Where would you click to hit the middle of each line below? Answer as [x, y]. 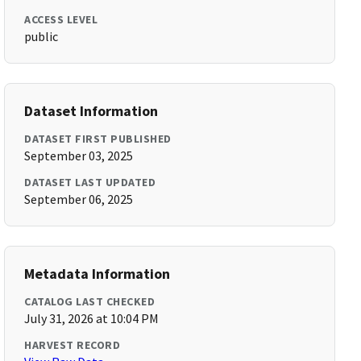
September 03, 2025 [79, 156]
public [41, 36]
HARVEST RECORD [73, 345]
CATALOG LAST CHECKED [90, 301]
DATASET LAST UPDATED [90, 182]
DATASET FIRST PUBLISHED [98, 139]
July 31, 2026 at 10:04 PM [92, 318]
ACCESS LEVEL [61, 19]
